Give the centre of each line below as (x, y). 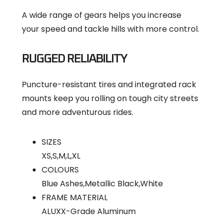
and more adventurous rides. (78, 112)
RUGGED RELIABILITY (74, 58)
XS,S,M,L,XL (61, 156)
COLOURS (60, 169)
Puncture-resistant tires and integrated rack (109, 84)
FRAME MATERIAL (75, 197)
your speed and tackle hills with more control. (111, 29)
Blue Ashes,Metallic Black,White (102, 183)
